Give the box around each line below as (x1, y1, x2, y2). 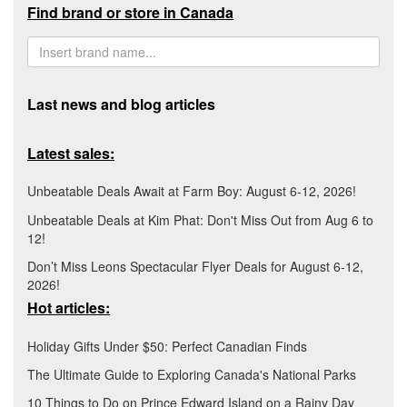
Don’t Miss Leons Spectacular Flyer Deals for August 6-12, (27, 256, 363, 275)
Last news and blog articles (27, 93, 215, 114)
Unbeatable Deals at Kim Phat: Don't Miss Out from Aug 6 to (27, 210, 373, 229)
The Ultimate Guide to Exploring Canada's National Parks (27, 365, 356, 384)
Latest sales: (27, 142, 114, 164)
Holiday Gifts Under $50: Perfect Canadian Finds (27, 336, 307, 355)
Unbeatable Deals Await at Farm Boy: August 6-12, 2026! (27, 182, 356, 201)
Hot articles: (27, 297, 110, 319)
